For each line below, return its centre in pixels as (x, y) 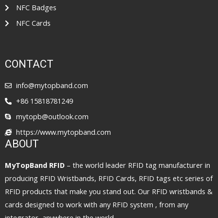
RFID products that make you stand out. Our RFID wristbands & (109, 191)
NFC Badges (36, 7)
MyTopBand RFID (35, 165)
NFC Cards (33, 23)
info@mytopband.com (52, 85)
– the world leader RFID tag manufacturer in (137, 165)
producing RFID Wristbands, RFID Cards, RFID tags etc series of (109, 178)
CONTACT (29, 64)
